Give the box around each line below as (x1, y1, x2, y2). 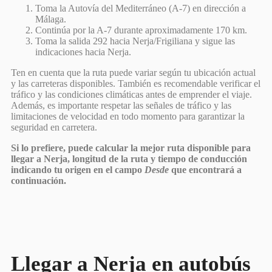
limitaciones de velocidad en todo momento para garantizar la (11, 110, 245, 121)
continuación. (11, 175, 66, 186)
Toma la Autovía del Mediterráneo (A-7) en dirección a (35, 2, 246, 13)
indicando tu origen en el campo (11, 164, 144, 175)
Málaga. (35, 13, 66, 24)
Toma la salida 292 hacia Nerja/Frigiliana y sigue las (35, 35, 235, 46)
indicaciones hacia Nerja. (35, 46, 131, 57)
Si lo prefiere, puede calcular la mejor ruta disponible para (11, 142, 251, 153)
